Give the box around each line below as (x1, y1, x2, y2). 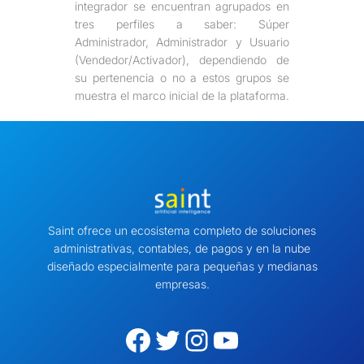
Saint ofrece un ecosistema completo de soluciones (48, 223, 316, 237)
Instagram (181, 321, 206, 357)
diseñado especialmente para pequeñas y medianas (46, 258, 318, 273)
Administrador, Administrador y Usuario (74, 35, 290, 50)
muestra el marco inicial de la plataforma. (74, 89, 289, 103)
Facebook (123, 321, 136, 357)
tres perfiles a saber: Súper (74, 17, 290, 32)
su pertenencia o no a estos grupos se (74, 71, 290, 85)
